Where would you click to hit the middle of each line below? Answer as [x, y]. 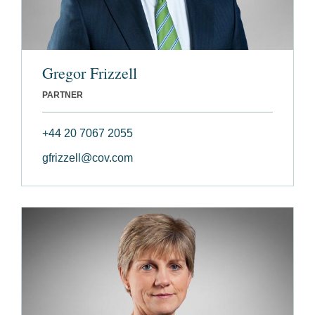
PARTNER [63, 95]
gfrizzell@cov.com [88, 158]
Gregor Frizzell [90, 73]
